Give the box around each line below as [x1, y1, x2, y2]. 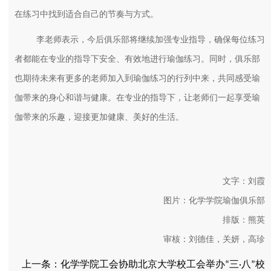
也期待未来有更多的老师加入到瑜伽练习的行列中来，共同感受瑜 [15, 73, 260, 83]
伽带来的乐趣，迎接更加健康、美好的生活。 [15, 112, 184, 122]
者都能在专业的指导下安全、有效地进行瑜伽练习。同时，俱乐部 [15, 54, 260, 64]
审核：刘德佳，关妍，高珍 [163, 234, 265, 244]
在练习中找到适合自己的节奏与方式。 [15, 9, 158, 19]
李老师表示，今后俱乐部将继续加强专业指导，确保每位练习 [36, 34, 265, 44]
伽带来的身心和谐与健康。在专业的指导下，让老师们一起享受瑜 [15, 93, 260, 102]
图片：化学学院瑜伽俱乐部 [163, 195, 265, 205]
